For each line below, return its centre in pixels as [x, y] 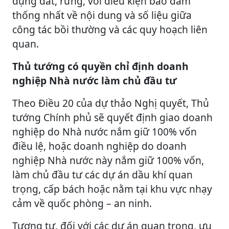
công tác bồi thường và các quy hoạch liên [110, 29]
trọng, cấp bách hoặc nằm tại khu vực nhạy [112, 189]
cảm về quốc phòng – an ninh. [82, 203]
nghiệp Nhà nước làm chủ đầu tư [95, 80]
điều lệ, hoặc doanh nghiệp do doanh [99, 146]
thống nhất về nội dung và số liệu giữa [102, 15]
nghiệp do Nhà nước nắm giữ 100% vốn [105, 131]
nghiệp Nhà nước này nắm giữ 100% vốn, [108, 160]
